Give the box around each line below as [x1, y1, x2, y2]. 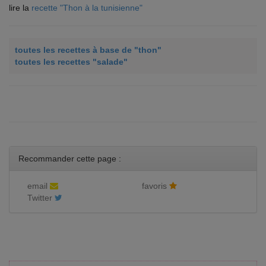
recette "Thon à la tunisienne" [31, 3, 142, 13]
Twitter [27, 193, 55, 203]
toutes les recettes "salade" [15, 57, 128, 67]
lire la [9, 3, 31, 13]
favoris [142, 181, 169, 191]
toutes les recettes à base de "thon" [15, 45, 161, 55]
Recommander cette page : [18, 154, 121, 164]
